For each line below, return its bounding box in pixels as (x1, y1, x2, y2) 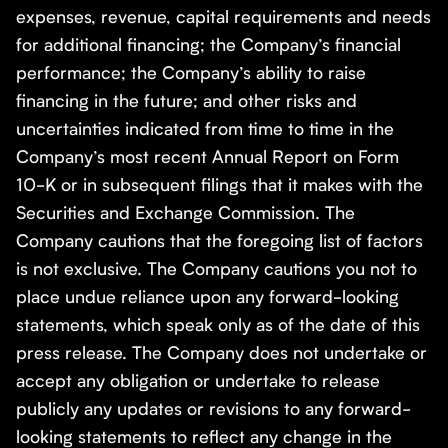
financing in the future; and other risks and (16, 90, 357, 111)
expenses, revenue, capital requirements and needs (16, 6, 431, 27)
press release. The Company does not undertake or (16, 342, 427, 363)
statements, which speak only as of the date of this (16, 314, 420, 335)
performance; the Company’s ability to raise (16, 62, 366, 83)
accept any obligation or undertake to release (16, 370, 380, 391)
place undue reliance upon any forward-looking (16, 286, 399, 307)
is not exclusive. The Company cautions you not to (16, 258, 417, 279)
